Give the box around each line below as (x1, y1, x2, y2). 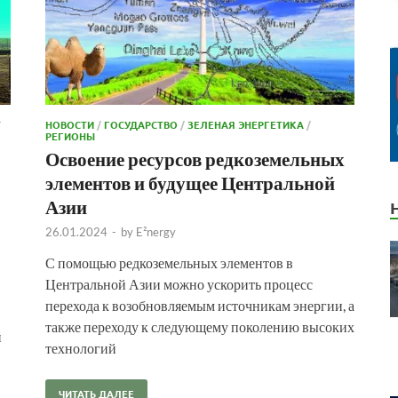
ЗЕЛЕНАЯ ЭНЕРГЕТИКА (187, 116, 304, 131)
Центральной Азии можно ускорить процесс (45, 275, 313, 292)
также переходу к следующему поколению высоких (45, 317, 354, 335)
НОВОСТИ (45, 116, 94, 131)
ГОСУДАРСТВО (104, 116, 178, 131)
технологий (45, 338, 116, 356)
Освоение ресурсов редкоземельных (45, 147, 345, 170)
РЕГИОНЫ (45, 128, 95, 143)
